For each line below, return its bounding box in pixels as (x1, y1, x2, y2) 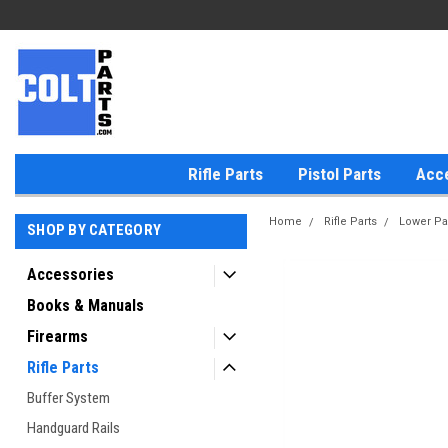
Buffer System (27, 389, 110, 407)
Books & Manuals (27, 296, 144, 315)
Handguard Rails (27, 419, 120, 437)
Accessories (27, 265, 114, 284)
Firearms (27, 327, 88, 346)
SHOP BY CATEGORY (27, 221, 161, 239)
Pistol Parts (298, 164, 381, 184)
